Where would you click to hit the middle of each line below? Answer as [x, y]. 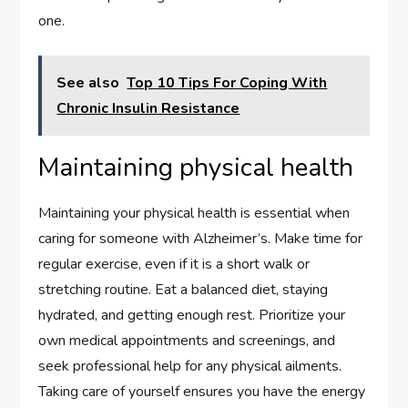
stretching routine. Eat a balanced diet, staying [184, 290]
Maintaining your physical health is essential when [194, 214]
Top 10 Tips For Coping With [227, 83]
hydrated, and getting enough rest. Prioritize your [192, 316]
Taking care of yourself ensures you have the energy [202, 392]
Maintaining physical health [196, 168]
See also [88, 83]
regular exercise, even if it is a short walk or [174, 265]
